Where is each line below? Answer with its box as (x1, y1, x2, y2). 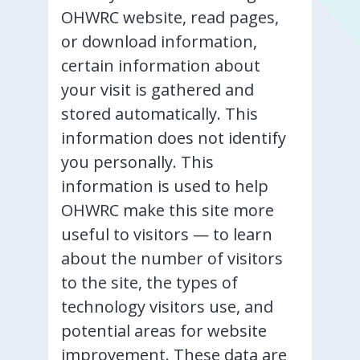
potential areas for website (61, 320, 267, 342)
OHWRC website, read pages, (61, 6, 279, 28)
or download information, (61, 31, 257, 52)
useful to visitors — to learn (61, 223, 272, 245)
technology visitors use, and (61, 296, 273, 317)
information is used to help (61, 175, 268, 197)
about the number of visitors (61, 247, 283, 269)
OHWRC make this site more (61, 199, 274, 221)
